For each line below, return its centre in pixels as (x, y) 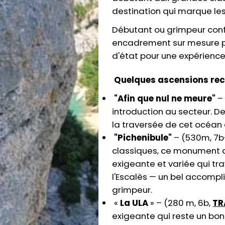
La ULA (134, 203)
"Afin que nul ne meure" (165, 98)
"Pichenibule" (143, 138)
